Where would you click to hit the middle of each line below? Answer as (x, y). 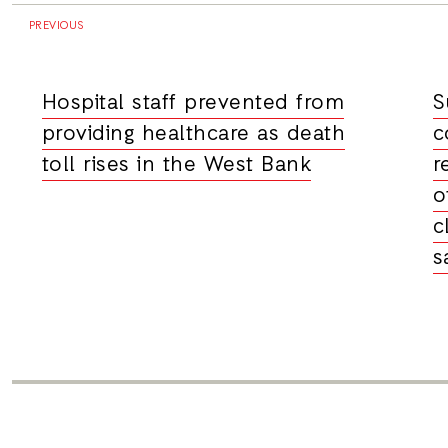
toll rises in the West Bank (176, 166)
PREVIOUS (54, 26)
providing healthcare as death (193, 135)
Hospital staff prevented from (192, 104)
